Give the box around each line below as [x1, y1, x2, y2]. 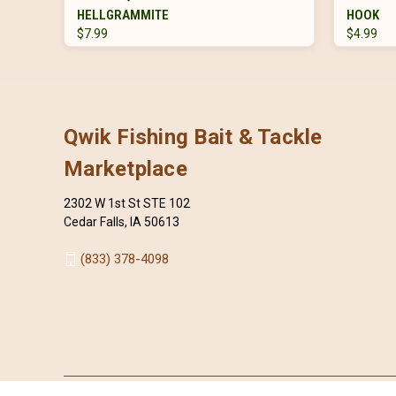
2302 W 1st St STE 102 [64, 195, 190, 210]
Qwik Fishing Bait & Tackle [64, 124, 323, 149]
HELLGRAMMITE [77, 6, 169, 23]
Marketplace [64, 156, 187, 181]
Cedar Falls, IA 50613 [64, 214, 179, 229]
